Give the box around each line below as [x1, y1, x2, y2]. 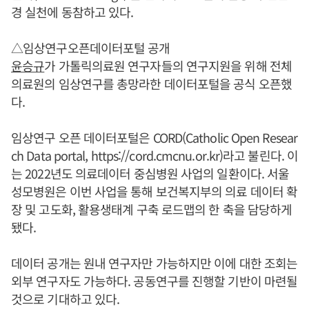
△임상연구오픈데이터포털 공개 [11, 39, 170, 57]
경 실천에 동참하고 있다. [11, 3, 134, 21]
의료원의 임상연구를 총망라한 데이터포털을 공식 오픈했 [11, 74, 292, 92]
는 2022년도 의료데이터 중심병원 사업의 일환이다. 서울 [11, 164, 290, 182]
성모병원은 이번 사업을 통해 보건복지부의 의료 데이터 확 [11, 182, 298, 200]
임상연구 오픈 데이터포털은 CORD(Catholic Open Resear [11, 128, 297, 146]
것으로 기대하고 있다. [11, 290, 120, 308]
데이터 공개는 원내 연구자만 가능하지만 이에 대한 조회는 [11, 254, 298, 272]
